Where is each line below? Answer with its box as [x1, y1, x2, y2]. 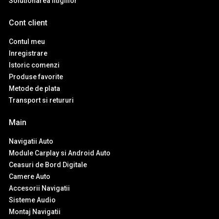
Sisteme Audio [9, 196, 56, 204]
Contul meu [9, 38, 45, 46]
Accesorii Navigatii [9, 184, 70, 193]
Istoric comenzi [9, 61, 60, 69]
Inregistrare [9, 49, 47, 58]
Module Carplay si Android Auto [9, 149, 110, 157]
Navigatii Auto [9, 137, 53, 146]
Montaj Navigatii [9, 208, 61, 216]
